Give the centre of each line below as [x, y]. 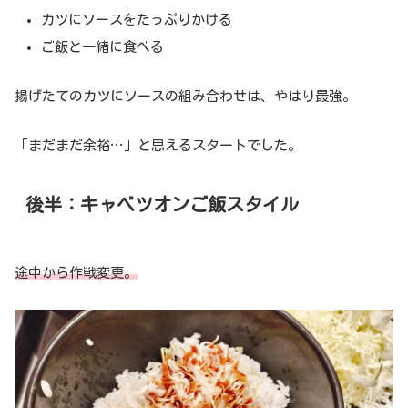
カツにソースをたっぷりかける [137, 20]
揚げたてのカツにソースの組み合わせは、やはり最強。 [185, 96]
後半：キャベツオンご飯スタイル [162, 204]
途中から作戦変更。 [76, 273]
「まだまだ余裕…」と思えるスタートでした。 [158, 145]
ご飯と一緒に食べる [102, 47]
